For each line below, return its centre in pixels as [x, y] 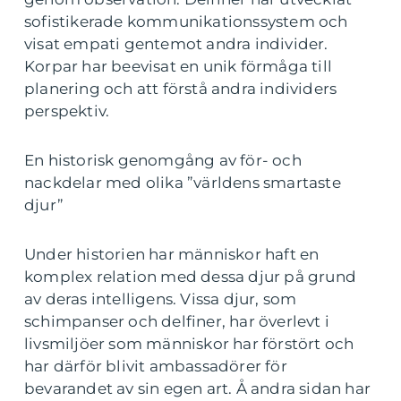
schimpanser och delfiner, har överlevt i [177, 321]
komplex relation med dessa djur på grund [191, 276]
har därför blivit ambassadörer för [156, 366]
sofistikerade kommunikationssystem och [186, 21]
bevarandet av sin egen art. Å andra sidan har [198, 388]
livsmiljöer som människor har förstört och [189, 343]
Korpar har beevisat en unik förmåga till [179, 66]
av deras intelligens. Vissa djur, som [161, 299]
